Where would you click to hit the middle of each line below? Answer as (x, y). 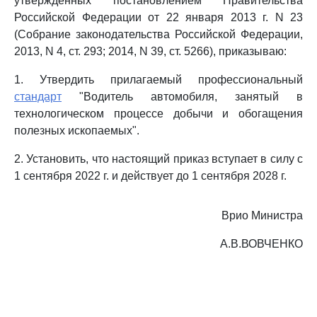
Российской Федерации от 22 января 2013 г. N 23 (158, 17)
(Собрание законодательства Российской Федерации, (158, 34)
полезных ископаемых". (77, 131)
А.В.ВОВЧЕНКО (261, 244)
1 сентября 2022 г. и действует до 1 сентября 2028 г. (150, 176)
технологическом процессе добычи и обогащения (158, 114)
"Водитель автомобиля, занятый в (182, 97)
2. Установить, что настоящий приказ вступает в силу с (158, 159)
